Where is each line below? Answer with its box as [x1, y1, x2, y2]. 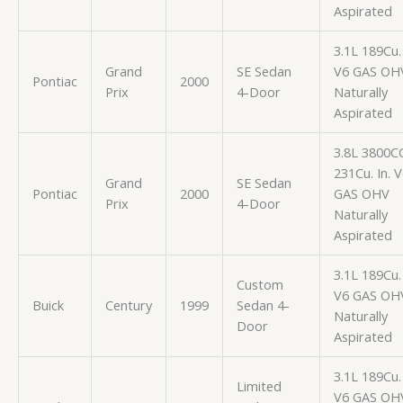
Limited [236, 376, 282, 395]
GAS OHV [333, 184, 390, 202]
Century [104, 295, 152, 314]
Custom [236, 274, 283, 293]
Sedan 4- [236, 295, 290, 314]
